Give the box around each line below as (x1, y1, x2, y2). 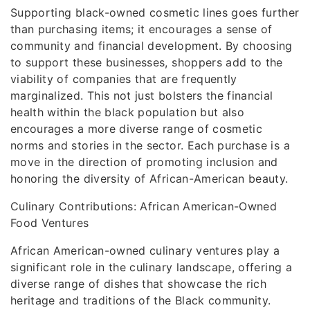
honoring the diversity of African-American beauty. (10, 172, 289, 185)
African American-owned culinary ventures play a (10, 244, 280, 257)
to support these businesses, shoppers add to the (10, 55, 283, 69)
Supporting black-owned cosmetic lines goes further (10, 6, 300, 19)
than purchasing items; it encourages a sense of (10, 22, 273, 36)
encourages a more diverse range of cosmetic (10, 122, 263, 136)
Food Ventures (10, 216, 89, 230)
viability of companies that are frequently (10, 72, 237, 86)
